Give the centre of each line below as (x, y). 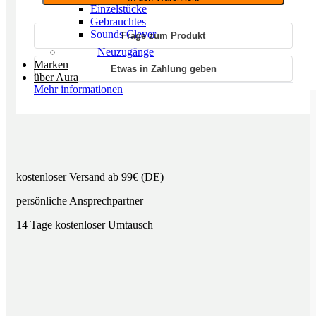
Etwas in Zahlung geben (163, 68)
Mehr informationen (78, 89)
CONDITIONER (98, 10)
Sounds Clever (123, 34)
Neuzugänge (126, 52)
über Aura (56, 77)
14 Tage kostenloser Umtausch (85, 224)
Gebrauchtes (118, 22)
